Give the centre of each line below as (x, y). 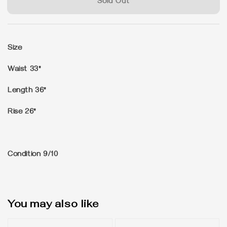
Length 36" (27, 91)
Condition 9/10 (33, 155)
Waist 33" (25, 70)
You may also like (53, 203)
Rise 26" (22, 112)
